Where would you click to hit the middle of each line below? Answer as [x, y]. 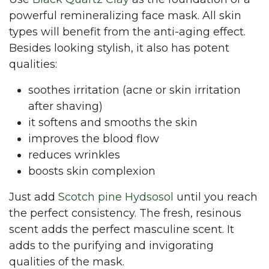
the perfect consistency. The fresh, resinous [125, 213]
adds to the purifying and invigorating [111, 246]
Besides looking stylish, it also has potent [119, 48]
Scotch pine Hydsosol [116, 197]
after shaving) [65, 107]
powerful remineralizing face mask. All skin [125, 16]
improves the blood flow [94, 139]
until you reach [216, 197]
